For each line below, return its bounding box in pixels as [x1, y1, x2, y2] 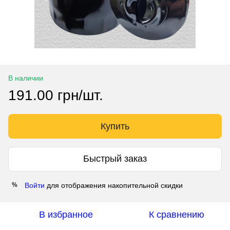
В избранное [39, 209, 93, 220]
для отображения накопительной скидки [45, 181, 183, 189]
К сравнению [149, 209, 204, 220]
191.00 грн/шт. [8, 87, 103, 103]
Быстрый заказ [83, 154, 147, 164]
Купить [101, 121, 129, 131]
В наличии [8, 73, 43, 82]
